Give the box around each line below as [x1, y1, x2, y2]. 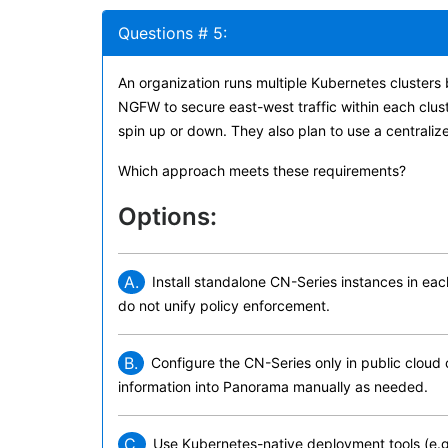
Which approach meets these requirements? [118, 162, 406, 179]
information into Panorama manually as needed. [118, 378, 428, 395]
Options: [118, 202, 217, 231]
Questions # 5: [118, 23, 227, 43]
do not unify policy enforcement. [118, 297, 330, 314]
